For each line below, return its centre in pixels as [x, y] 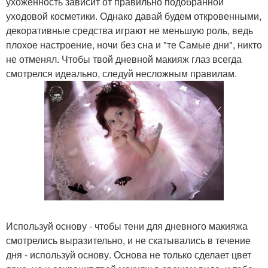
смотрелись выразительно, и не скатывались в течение [128, 240]
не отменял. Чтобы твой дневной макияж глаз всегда [124, 59]
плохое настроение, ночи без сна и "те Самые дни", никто [134, 45]
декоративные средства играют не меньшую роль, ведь [130, 30]
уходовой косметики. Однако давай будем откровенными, [134, 16]
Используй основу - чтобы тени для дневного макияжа [127, 226]
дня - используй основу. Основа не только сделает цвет [129, 255]
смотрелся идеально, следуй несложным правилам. [121, 73]
